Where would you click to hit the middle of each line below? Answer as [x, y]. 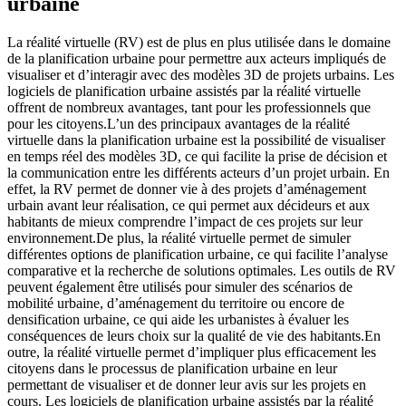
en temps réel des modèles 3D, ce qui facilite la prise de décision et [197, 156]
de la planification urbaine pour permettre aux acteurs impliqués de [197, 58]
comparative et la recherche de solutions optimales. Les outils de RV [202, 270]
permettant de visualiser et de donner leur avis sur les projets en [187, 384]
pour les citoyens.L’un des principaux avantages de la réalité [179, 123]
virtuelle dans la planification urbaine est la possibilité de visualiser [196, 140]
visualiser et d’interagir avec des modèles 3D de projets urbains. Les [201, 74]
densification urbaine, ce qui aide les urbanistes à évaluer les [178, 319]
